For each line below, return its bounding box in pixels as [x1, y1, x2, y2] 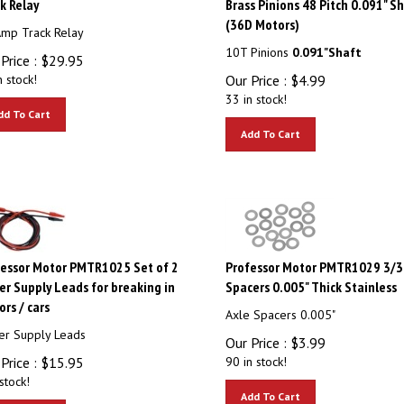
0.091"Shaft [291, 36, 362, 52]
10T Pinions [225, 36, 292, 52]
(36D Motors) [225, 7, 299, 25]
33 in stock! [225, 83, 287, 99]
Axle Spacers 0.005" [225, 298, 335, 315]
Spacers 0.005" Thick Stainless [225, 270, 397, 288]
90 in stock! [225, 345, 287, 362]
